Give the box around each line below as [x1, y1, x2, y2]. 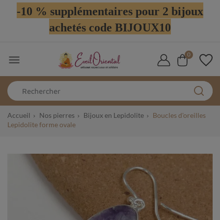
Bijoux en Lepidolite [83, 111, 144, 120]
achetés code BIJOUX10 [49, 21, 171, 34]
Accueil [7, 111, 30, 120]
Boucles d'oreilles [153, 111, 206, 120]
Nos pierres [39, 111, 75, 120]
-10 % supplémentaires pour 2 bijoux [17, 5, 203, 18]
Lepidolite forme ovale [7, 120, 76, 129]
